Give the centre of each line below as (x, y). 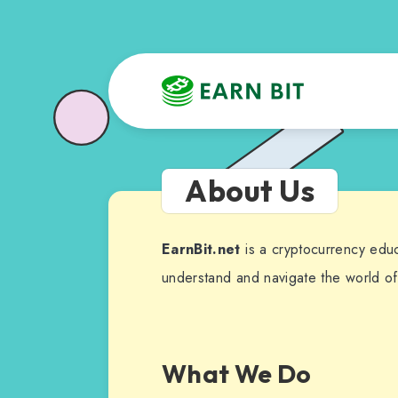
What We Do (237, 374)
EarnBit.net (201, 249)
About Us (250, 191)
